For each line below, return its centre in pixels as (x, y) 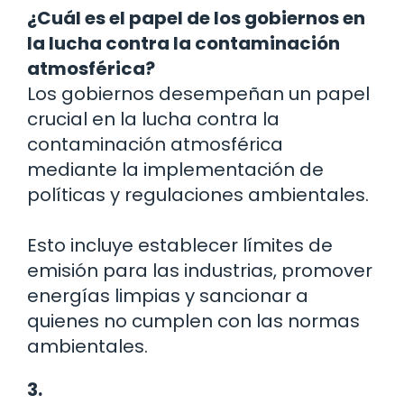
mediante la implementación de (175, 170)
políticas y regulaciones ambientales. (198, 195)
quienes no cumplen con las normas (193, 321)
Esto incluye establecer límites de (180, 246)
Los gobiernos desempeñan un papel (198, 94)
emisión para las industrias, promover (200, 271)
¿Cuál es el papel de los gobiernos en (196, 18)
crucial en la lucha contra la (153, 119)
